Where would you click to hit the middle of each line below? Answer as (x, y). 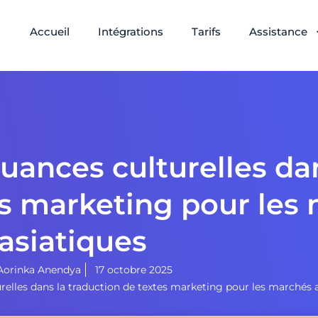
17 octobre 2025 (134, 270)
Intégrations (131, 32)
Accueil (50, 32)
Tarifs (207, 32)
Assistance (279, 32)
